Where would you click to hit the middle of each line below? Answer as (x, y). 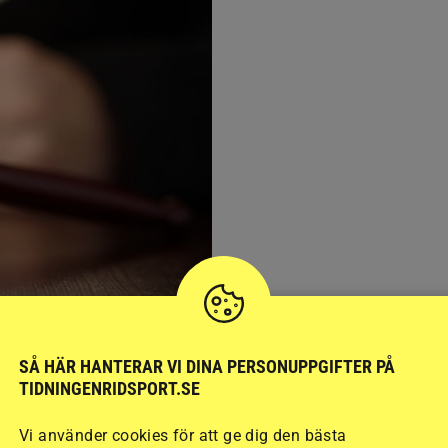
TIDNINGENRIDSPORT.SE (109, 388)
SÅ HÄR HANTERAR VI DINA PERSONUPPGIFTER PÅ (207, 366)
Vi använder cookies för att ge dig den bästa (183, 435)
